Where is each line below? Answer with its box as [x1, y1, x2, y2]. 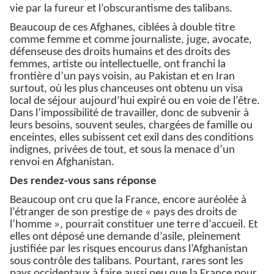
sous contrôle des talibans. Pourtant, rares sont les [10, 256, 243, 268]
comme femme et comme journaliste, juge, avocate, [10, 34, 252, 46]
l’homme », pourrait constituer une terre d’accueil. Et [10, 219, 257, 231]
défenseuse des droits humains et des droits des [10, 46, 230, 59]
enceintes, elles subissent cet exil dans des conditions [10, 132, 253, 144]
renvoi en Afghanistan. [10, 157, 114, 169]
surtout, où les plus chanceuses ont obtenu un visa [10, 83, 243, 95]
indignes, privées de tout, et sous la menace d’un [10, 144, 235, 157]
